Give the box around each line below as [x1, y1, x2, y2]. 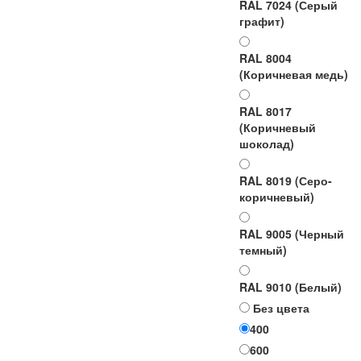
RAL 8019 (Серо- [239, 172, 332, 189]
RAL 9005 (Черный [239, 226, 344, 243]
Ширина [197, 323, 234, 336]
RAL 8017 [239, 103, 292, 120]
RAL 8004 [239, 50, 292, 67]
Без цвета [253, 300, 309, 317]
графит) [239, 13, 284, 30]
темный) [239, 242, 287, 259]
